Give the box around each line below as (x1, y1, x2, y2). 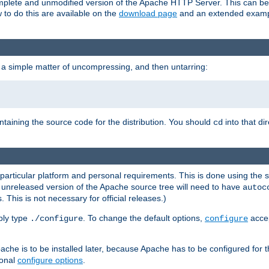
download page (119, 8, 177, 19)
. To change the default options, (83, 213, 205, 223)
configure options (17, 255, 83, 265)
